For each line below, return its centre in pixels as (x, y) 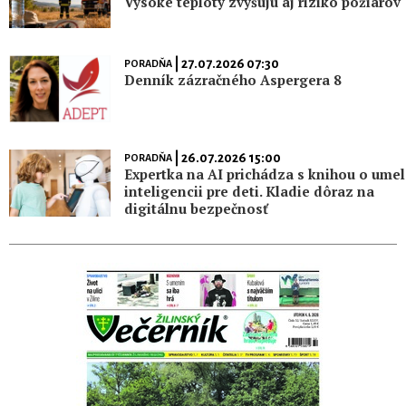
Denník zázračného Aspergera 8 (232, 79)
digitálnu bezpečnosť (196, 209)
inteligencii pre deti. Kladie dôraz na (249, 192)
